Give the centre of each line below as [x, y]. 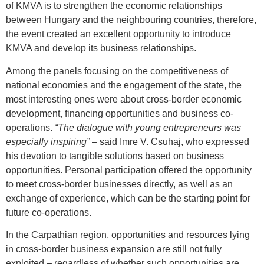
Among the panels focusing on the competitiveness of [117, 71]
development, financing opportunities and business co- [120, 113]
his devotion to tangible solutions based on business [115, 156]
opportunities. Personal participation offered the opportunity [129, 170]
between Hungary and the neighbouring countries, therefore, [131, 20]
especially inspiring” [49, 141]
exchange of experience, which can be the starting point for [128, 198]
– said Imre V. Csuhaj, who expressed [171, 141]
